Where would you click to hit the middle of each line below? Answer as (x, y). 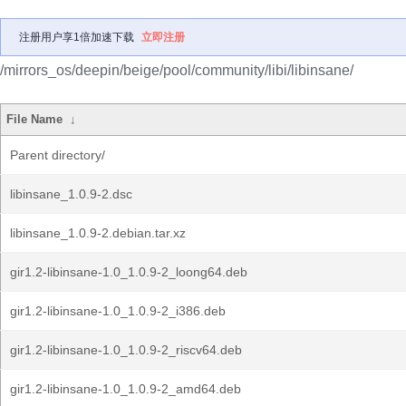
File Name (35, 119)
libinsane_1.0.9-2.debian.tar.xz (98, 233)
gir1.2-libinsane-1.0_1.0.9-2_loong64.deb (129, 272)
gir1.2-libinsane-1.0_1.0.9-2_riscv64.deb (126, 350)
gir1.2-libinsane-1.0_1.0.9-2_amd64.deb (126, 389)
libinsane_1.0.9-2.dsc (71, 194)
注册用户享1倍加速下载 (77, 37)
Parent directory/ (58, 155)
